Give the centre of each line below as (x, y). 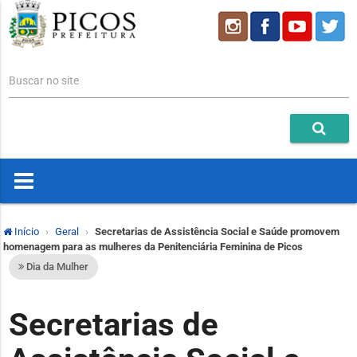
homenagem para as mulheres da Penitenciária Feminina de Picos (153, 247)
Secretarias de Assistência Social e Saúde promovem (217, 232)
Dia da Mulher (56, 267)
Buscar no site (43, 81)
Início (25, 232)
